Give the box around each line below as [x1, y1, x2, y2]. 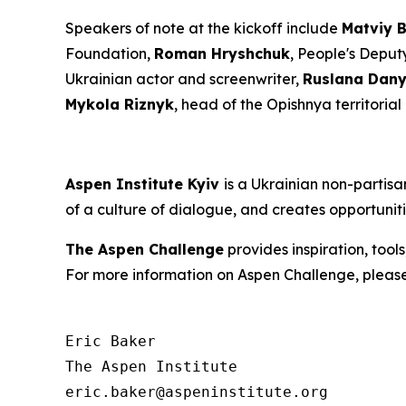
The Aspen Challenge [65, 240, 224, 259]
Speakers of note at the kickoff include [65, 19, 342, 38]
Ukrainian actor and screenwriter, [65, 70, 303, 89]
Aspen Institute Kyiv [65, 175, 224, 194]
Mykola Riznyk [65, 95, 174, 114]
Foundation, [65, 44, 154, 63]
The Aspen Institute [65, 358, 237, 376]
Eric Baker [65, 333, 156, 351]
